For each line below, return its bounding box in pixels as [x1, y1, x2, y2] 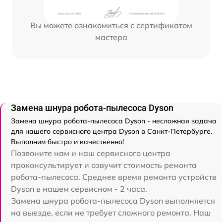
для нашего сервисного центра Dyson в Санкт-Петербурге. [11, 127, 212, 136]
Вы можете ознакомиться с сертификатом [30, 20, 192, 31]
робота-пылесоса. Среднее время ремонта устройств [11, 172, 217, 182]
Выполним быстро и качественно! [11, 137, 124, 147]
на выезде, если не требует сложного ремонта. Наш [11, 208, 211, 218]
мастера [95, 32, 127, 43]
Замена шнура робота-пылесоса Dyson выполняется [11, 196, 215, 206]
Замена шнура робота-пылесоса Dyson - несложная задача [11, 116, 217, 126]
